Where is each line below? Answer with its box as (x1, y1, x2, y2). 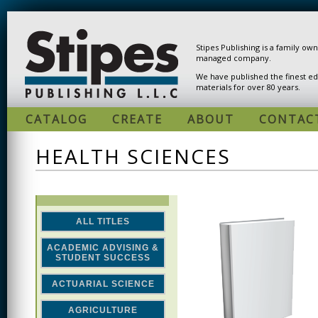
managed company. (196, 53, 271, 63)
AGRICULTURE (68, 305, 138, 315)
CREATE (112, 111, 163, 127)
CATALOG (26, 111, 87, 127)
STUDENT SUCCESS (55, 252, 150, 263)
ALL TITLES (76, 216, 130, 226)
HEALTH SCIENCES (35, 143, 231, 170)
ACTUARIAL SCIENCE (51, 278, 155, 289)
